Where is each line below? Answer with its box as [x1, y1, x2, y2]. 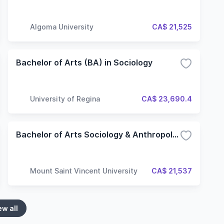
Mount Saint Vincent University [30, 166, 137, 175]
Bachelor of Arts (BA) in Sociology [16, 57, 152, 67]
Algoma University [30, 22, 93, 31]
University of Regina [30, 94, 100, 103]
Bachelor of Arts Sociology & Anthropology [172, 129, 178, 139]
